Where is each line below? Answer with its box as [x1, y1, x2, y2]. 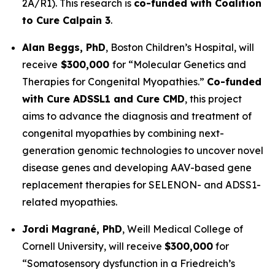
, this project [185, 93, 242, 105]
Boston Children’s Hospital [110, 41, 234, 53]
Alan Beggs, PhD [22, 41, 106, 53]
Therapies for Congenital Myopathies [22, 76, 198, 88]
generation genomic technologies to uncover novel [22, 144, 263, 157]
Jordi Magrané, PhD [22, 223, 122, 235]
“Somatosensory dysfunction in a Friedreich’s [22, 257, 235, 269]
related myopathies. [22, 196, 117, 208]
